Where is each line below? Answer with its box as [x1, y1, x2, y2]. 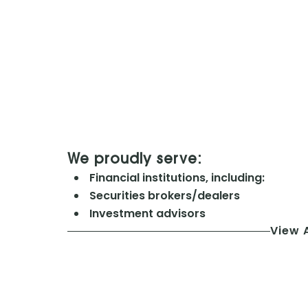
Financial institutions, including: [86, 170, 265, 186]
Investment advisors [86, 206, 206, 222]
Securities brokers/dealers [86, 188, 240, 204]
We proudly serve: [67, 153, 202, 168]
